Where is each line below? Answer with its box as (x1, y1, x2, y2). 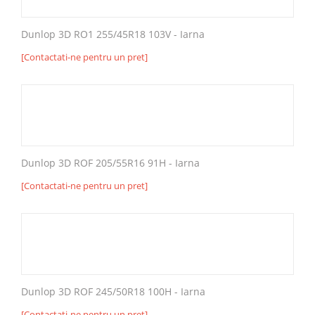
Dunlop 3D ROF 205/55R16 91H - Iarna (21, 155, 200, 169)
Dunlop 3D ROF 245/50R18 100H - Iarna (21, 284, 205, 298)
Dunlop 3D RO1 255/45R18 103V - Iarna (21, 27, 205, 41)
